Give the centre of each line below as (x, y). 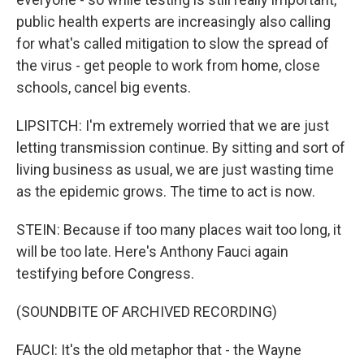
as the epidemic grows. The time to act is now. (166, 191)
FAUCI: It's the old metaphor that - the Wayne (159, 350)
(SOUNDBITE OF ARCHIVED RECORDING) (147, 312)
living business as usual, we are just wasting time (175, 169)
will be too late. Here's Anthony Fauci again (152, 251)
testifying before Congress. (105, 273)
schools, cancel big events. (104, 87)
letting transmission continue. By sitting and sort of (181, 147)
